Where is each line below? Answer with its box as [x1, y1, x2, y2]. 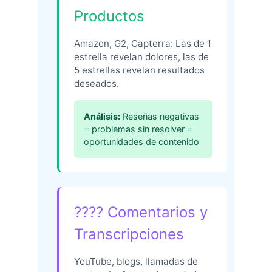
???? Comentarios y [74, 203, 208, 221]
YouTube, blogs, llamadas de [74, 255, 198, 267]
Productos [74, 7, 144, 25]
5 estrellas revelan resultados [74, 64, 205, 76]
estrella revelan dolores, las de [74, 50, 209, 63]
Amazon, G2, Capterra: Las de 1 [74, 37, 211, 49]
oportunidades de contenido [84, 136, 199, 147]
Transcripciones [74, 225, 184, 243]
